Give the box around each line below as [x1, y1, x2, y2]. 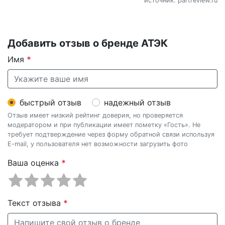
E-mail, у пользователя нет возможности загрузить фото [8, 140, 188, 148]
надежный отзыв [104, 97, 171, 107]
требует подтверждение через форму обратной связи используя [8, 130, 214, 138]
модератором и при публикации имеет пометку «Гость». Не [8, 121, 200, 129]
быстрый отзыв [20, 97, 81, 107]
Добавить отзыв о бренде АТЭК [8, 37, 168, 49]
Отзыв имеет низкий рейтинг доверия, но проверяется [8, 111, 183, 119]
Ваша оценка [8, 157, 61, 168]
